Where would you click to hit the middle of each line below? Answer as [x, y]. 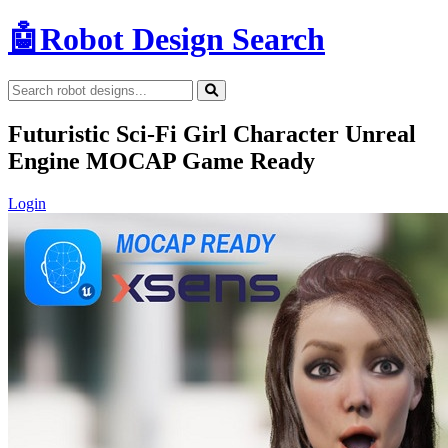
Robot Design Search [182, 39]
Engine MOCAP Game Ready [161, 160]
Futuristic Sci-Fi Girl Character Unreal [212, 133]
